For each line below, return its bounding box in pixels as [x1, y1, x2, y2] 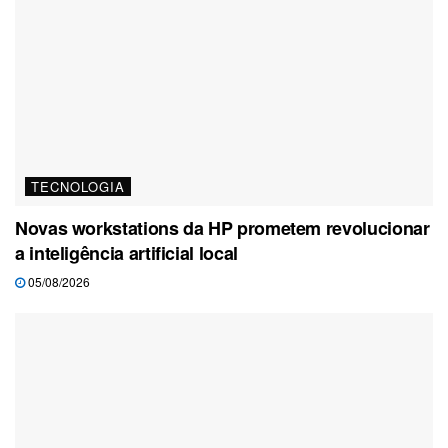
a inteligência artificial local [15, 239, 238, 266]
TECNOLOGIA [31, 176, 125, 196]
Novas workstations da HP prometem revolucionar [15, 214, 430, 241]
